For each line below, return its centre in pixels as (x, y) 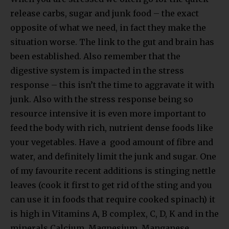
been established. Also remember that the (95, 56)
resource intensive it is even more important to (108, 113)
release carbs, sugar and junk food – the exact (105, 13)
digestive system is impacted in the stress (97, 70)
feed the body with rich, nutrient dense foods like (112, 128)
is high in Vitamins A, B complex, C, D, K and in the (114, 213)
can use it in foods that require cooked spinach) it (113, 199)
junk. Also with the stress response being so (102, 99)
